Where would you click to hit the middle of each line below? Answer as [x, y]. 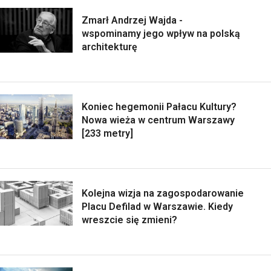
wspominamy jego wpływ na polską [161, 33]
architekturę [109, 47]
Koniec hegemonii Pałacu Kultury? [159, 106]
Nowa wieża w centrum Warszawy [158, 120]
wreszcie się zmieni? [129, 220]
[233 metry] [107, 133]
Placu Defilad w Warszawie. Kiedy [157, 206]
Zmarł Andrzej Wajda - [132, 20]
